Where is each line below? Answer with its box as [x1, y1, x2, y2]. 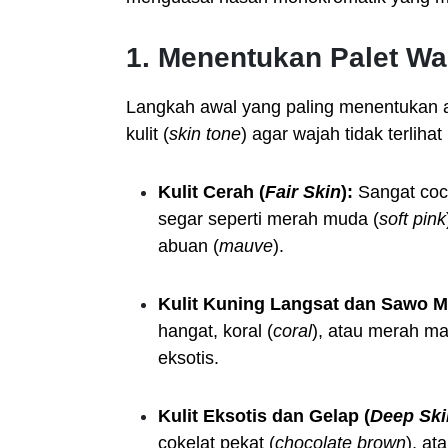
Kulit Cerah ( [158, 182, 265, 202]
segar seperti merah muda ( [158, 209, 379, 229]
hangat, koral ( [158, 321, 273, 341]
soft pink [379, 209, 446, 229]
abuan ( [158, 236, 219, 256]
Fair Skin [265, 182, 341, 202]
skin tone [169, 124, 241, 144]
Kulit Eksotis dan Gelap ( [158, 406, 370, 426]
